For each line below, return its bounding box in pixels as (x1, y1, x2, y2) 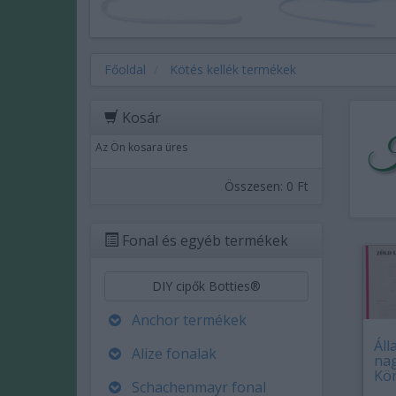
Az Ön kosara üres (95, 140, 187, 155)
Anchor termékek (132, 310, 247, 330)
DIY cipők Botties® (151, 278, 261, 294)
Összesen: (224, 178, 286, 194)
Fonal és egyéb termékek (118, 231, 288, 250)
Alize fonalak (132, 344, 217, 363)
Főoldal (104, 61, 146, 78)
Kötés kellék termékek (170, 61, 296, 78)
